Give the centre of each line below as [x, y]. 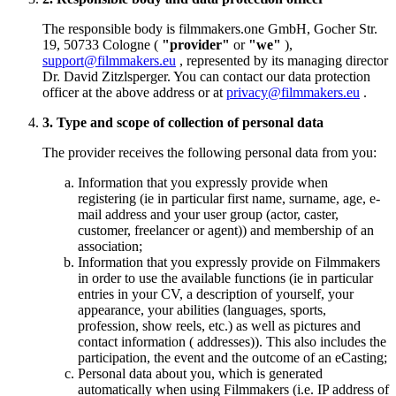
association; [110, 247]
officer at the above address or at [134, 93]
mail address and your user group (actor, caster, [208, 215]
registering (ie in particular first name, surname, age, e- [229, 199]
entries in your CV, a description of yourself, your [216, 294]
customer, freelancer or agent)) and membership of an [226, 231]
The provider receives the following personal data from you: [209, 153]
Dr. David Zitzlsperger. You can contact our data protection [206, 77]
